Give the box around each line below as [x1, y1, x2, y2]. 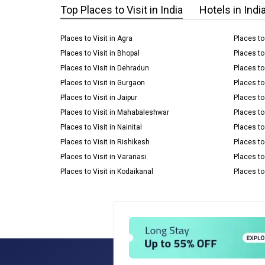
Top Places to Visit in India [60, 4, 183, 16]
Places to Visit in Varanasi [60, 153, 147, 161]
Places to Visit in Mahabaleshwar [60, 108, 169, 117]
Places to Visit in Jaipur [60, 93, 137, 102]
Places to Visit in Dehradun [60, 64, 149, 72]
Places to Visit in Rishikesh [60, 138, 150, 146]
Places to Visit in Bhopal [60, 49, 140, 57]
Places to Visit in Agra [60, 34, 132, 43]
